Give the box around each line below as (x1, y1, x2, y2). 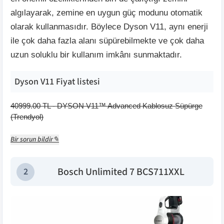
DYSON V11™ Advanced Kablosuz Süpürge (57, 101, 202, 110)
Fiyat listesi (54, 75, 100, 88)
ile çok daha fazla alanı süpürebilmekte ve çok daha (10, 35, 204, 45)
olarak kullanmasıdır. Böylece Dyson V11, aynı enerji (10, 21, 208, 31)
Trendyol (13, 112, 41, 121)
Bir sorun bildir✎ (10, 134, 59, 144)
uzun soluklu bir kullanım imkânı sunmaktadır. (10, 49, 182, 59)
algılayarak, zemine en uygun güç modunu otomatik (10, 7, 202, 17)
